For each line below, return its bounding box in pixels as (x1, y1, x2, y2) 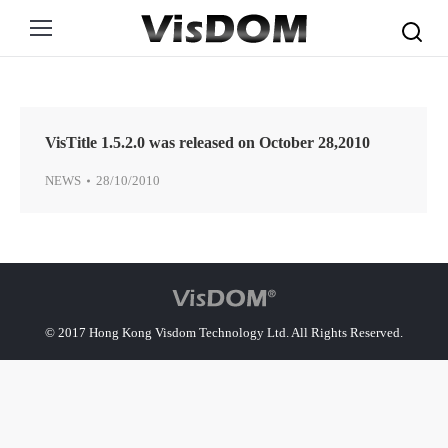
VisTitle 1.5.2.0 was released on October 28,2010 (45, 134, 370, 151)
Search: (396, 7, 444, 25)
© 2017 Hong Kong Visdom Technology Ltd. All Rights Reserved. (45, 325, 403, 340)
